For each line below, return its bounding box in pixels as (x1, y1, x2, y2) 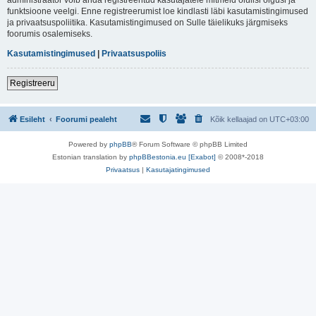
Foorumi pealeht (56, 114, 117, 123)
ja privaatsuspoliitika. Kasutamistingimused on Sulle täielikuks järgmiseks (7, 17, 288, 28)
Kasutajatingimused (146, 165, 210, 174)
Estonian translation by (52, 152, 129, 161)
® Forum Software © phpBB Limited (132, 140, 248, 148)
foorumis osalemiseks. (7, 28, 92, 39)
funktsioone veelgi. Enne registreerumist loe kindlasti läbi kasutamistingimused (7, 6, 308, 16)
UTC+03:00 (269, 114, 309, 123)
